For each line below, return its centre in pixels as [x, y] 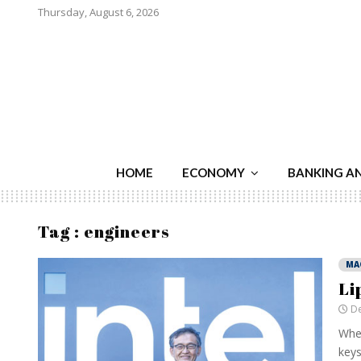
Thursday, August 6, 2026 [98, 12]
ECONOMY [214, 172]
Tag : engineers [104, 231]
